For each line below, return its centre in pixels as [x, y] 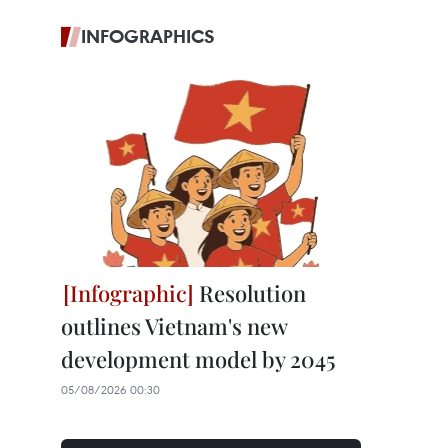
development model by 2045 [198, 359]
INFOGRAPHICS [148, 36]
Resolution [250, 293]
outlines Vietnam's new [174, 326]
